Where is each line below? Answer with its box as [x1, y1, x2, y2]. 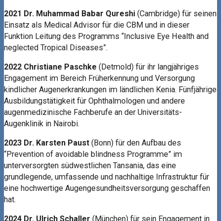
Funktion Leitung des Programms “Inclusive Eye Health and [4, 31, 209, 41]
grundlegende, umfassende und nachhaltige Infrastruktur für [4, 172, 209, 182]
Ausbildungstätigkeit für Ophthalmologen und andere [4, 96, 185, 106]
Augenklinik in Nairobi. [4, 118, 79, 128]
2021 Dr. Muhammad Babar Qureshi [4, 8, 135, 18]
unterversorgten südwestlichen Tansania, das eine [4, 160, 176, 170]
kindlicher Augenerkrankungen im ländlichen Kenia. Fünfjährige [4, 84, 217, 94]
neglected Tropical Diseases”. [4, 42, 108, 52]
